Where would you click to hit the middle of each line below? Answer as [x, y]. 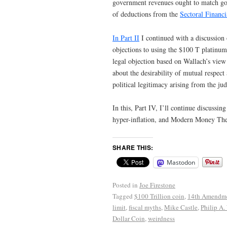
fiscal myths [145, 207]
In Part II [126, 37]
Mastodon [181, 163]
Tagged [123, 196]
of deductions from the [146, 14]
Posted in [125, 185]
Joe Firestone [157, 185]
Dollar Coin [129, 219]
